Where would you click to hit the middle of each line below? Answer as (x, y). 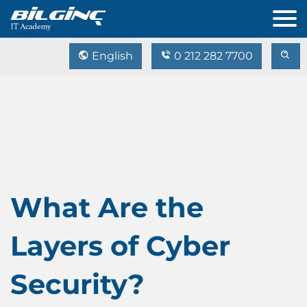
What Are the (107, 207)
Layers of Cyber (120, 246)
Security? (77, 284)
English (111, 56)
